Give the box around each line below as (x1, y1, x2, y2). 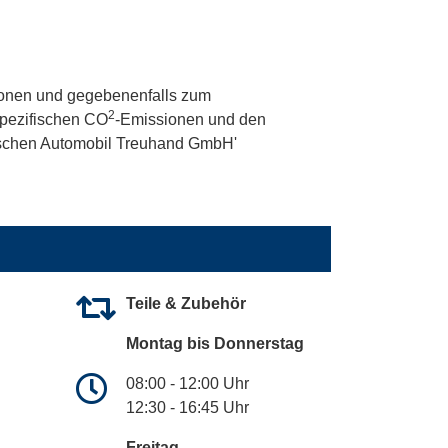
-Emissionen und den (115, 110, 266, 128)
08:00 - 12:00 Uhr (126, 374, 249, 392)
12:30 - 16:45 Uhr (126, 398, 249, 416)
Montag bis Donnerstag (126, 334, 304, 352)
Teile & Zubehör (126, 294, 246, 312)
